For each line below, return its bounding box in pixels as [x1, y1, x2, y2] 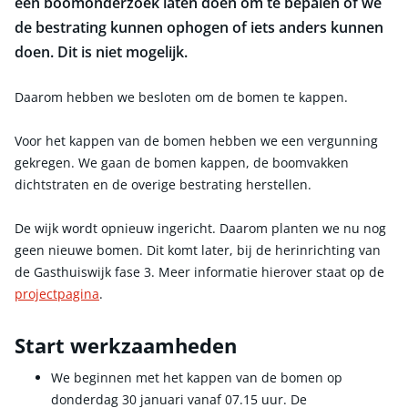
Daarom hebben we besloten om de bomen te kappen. [15, 88, 348, 106]
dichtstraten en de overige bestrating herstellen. [15, 176, 311, 193]
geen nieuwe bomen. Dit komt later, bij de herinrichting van [15, 241, 381, 259]
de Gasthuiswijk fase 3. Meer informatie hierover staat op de [15, 263, 384, 280]
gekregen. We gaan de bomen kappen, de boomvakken [15, 154, 349, 171]
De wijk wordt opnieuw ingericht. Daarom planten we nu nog [15, 219, 386, 237]
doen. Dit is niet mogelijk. [15, 42, 188, 62]
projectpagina [15, 285, 99, 302]
